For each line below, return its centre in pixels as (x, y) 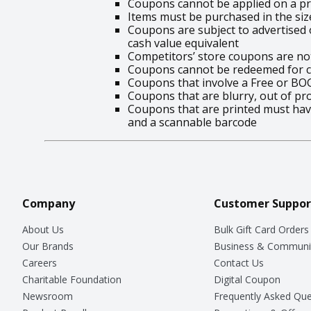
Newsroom (48, 296)
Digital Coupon (247, 279)
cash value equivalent (183, 43)
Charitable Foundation (72, 279)
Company (49, 203)
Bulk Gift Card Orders (261, 229)
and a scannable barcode (192, 122)
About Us (43, 229)
